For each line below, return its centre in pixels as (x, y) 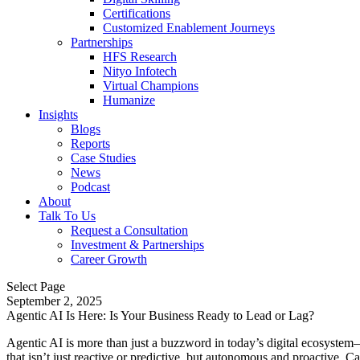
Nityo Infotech (140, 71)
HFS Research (140, 57)
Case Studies (103, 158)
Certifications (137, 13)
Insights (58, 115)
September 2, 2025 (54, 301)
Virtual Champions (151, 86)
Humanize (129, 100)
